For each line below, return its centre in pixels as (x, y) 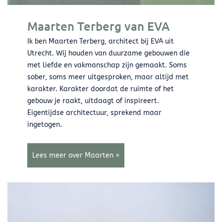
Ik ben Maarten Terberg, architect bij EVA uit (101, 42)
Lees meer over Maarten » (76, 156)
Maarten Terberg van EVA (98, 26)
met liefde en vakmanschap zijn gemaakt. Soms (107, 65)
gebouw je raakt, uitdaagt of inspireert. (93, 101)
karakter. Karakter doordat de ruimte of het (101, 89)
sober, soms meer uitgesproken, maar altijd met (108, 77)
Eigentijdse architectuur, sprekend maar (94, 113)
